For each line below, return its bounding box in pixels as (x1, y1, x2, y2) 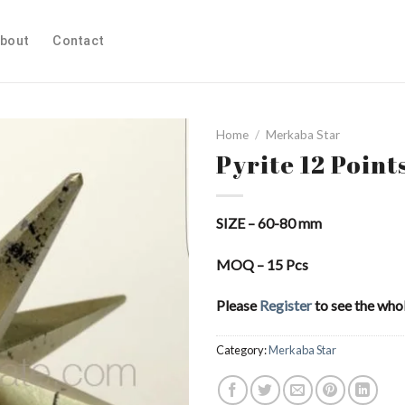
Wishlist (128, 220, 175, 236)
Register (259, 297, 312, 315)
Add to (132, 203, 172, 220)
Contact (52, 33, 105, 49)
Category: (216, 343, 268, 358)
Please (216, 297, 259, 315)
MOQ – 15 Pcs (216, 255, 308, 273)
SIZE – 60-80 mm (216, 213, 322, 231)
